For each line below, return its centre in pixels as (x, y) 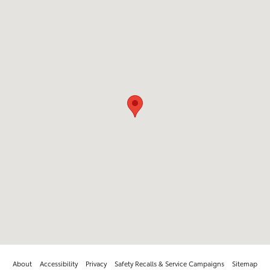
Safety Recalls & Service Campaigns (169, 263)
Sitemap (245, 263)
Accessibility (59, 263)
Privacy (96, 263)
